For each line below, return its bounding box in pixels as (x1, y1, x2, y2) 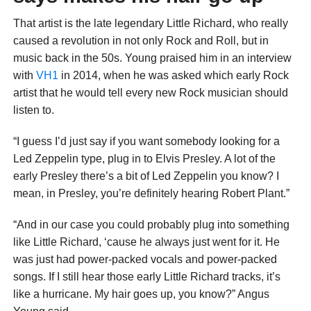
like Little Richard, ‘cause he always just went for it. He (12, 236, 280, 249)
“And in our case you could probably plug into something (12, 219, 289, 231)
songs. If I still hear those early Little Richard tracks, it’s (12, 271, 280, 283)
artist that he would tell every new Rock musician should (12, 87, 288, 99)
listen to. (12, 104, 54, 117)
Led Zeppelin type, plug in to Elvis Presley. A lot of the (12, 153, 276, 165)
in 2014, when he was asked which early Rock (58, 69, 289, 82)
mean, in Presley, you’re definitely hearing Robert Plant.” (12, 187, 289, 200)
